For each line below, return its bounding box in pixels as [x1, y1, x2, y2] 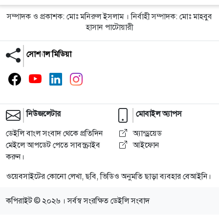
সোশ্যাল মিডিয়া [26, 48, 71, 59]
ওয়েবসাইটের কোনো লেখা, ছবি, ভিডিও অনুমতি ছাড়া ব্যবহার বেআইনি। [6, 171, 211, 181]
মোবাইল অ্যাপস [136, 108, 182, 119]
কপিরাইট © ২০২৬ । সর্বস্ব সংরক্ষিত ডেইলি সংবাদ [6, 195, 150, 206]
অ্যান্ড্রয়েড [131, 128, 162, 138]
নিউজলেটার [26, 108, 61, 119]
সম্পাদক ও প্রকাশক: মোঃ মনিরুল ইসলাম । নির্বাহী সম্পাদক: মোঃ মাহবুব [7, 11, 212, 22]
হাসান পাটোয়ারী [86, 22, 133, 32]
